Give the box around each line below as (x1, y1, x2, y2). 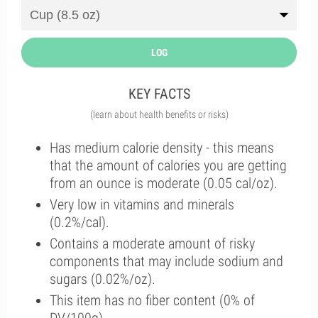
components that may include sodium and (50, 253, 283, 270)
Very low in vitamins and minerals (50, 196, 234, 213)
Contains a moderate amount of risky (50, 235, 255, 252)
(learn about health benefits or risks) (89, 109, 229, 120)
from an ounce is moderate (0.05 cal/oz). (50, 175, 278, 192)
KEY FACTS (128, 85, 190, 102)
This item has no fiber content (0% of (50, 292, 255, 309)
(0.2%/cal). (50, 214, 109, 231)
